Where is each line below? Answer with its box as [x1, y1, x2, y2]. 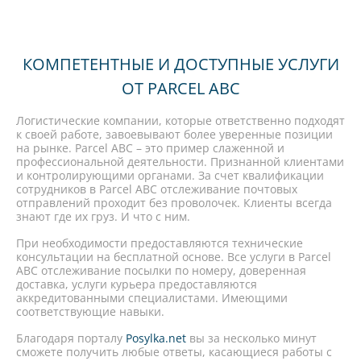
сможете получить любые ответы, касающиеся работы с [16, 344, 332, 359]
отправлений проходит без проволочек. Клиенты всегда [16, 195, 332, 210]
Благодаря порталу [16, 330, 126, 346]
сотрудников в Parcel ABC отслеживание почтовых [16, 181, 297, 197]
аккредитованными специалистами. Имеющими [16, 290, 288, 305]
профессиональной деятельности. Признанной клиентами [16, 154, 344, 169]
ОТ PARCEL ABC [121, 77, 240, 99]
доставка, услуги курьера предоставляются [16, 276, 257, 292]
